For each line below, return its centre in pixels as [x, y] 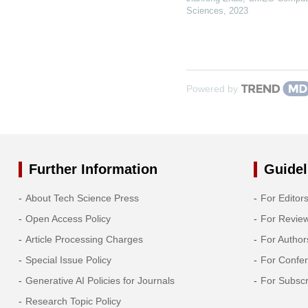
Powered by [212, 88]
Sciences [205, 10]
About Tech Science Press [82, 198]
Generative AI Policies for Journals [100, 280]
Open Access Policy [68, 218]
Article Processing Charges [84, 239]
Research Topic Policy [73, 301]
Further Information [93, 169]
